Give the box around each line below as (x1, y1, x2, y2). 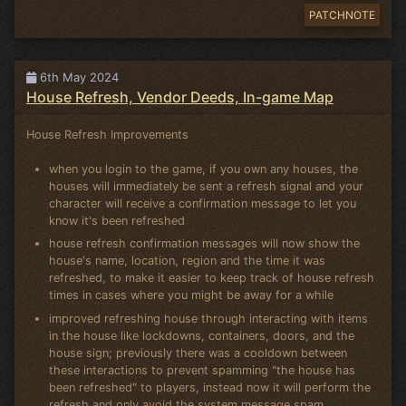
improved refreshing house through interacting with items (49, 311, 369, 325)
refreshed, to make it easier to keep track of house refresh (49, 271, 375, 285)
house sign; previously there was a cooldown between (49, 345, 348, 360)
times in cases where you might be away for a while (49, 288, 334, 303)
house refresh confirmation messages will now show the (49, 237, 361, 251)
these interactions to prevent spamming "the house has (49, 362, 356, 377)
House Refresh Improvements (25, 127, 188, 141)
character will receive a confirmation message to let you (49, 196, 357, 210)
